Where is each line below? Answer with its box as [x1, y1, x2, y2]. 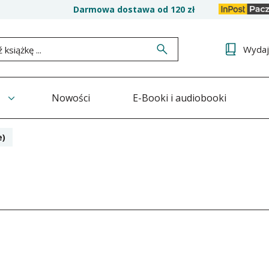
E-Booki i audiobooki [133, 91, 227, 104]
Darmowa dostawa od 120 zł [73, 4, 195, 15]
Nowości [51, 91, 90, 104]
